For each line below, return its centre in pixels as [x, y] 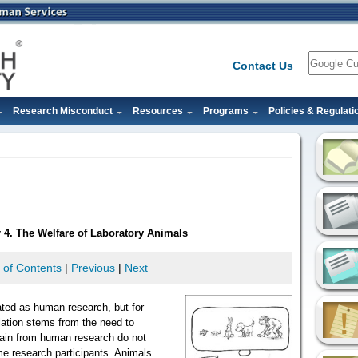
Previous [93, 268]
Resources [158, 111]
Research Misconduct [63, 111]
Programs [226, 111]
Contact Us [263, 66]
